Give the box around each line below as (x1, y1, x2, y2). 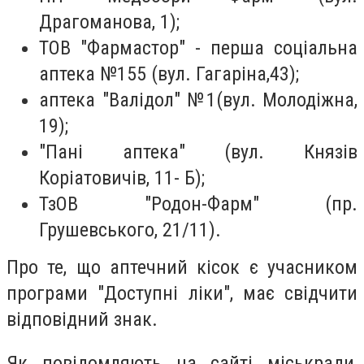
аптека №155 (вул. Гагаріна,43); (39, 63, 299, 86)
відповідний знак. (6, 308, 158, 331)
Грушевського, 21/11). (39, 219, 221, 242)
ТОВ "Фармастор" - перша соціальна (39, 37, 357, 60)
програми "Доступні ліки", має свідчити (6, 282, 357, 305)
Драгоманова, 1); (39, 11, 180, 34)
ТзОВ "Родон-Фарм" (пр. (39, 193, 357, 216)
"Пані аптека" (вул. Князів (39, 141, 357, 164)
